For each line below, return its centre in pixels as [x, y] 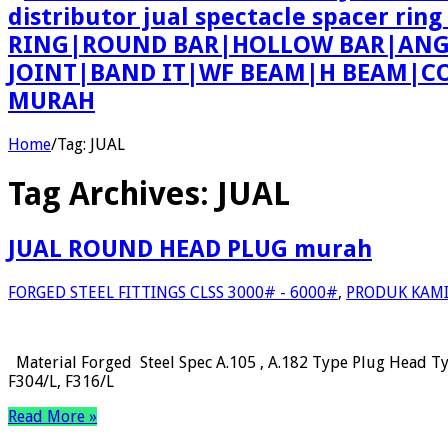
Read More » [52, 416]
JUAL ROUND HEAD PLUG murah [190, 248]
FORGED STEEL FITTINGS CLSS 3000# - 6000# [173, 292]
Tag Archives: [112, 194]
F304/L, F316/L [61, 381]
